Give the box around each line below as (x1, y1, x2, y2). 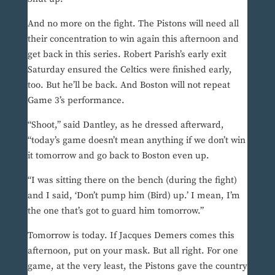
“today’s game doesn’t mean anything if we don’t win (27, 134, 246, 147)
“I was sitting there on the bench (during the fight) (27, 174, 237, 187)
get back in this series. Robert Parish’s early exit (27, 48, 227, 61)
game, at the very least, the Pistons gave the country (27, 260, 247, 273)
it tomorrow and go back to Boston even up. (27, 150, 209, 162)
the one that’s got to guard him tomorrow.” (27, 205, 204, 217)
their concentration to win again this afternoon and (27, 33, 239, 45)
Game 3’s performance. (27, 95, 125, 107)
